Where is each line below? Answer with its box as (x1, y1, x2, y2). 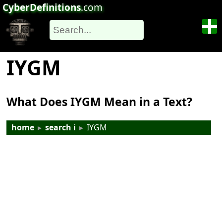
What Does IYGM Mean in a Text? (6, 94, 193, 110)
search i (45, 122, 76, 133)
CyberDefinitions (2, 1, 81, 14)
